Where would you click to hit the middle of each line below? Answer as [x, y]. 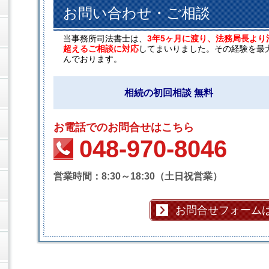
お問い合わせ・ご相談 [137, 13]
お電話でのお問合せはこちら [124, 128]
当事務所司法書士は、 [105, 39]
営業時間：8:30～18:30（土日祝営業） [138, 177]
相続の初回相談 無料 [169, 93]
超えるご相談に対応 [101, 49]
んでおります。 [92, 59]
